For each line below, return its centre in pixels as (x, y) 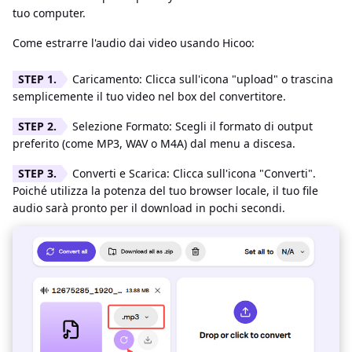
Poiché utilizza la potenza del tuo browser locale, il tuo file (165, 190)
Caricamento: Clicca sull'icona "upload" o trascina (203, 79)
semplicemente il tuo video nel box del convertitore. (149, 96)
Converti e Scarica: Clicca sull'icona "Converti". (194, 173)
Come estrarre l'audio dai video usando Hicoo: (134, 42)
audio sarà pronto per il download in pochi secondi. (149, 207)
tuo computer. (49, 13)
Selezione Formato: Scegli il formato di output (192, 126)
